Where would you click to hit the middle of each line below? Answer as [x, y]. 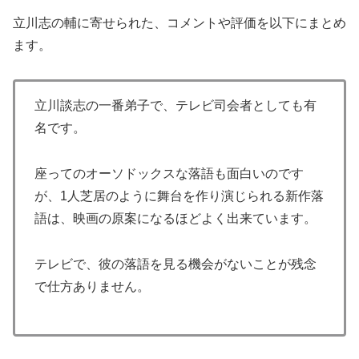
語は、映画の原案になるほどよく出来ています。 [175, 219]
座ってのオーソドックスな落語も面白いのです [169, 174]
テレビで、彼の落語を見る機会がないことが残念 [175, 264]
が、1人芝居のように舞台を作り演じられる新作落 [179, 196]
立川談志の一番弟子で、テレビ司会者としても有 [175, 106]
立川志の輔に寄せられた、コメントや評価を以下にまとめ [179, 22]
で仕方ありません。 [92, 287]
